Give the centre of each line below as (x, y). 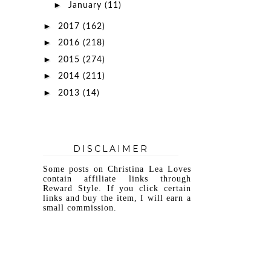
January (86, 5)
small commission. (80, 207)
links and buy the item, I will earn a (117, 198)
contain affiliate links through (117, 178)
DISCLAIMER (111, 149)
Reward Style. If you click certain (117, 188)
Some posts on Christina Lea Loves (117, 169)
